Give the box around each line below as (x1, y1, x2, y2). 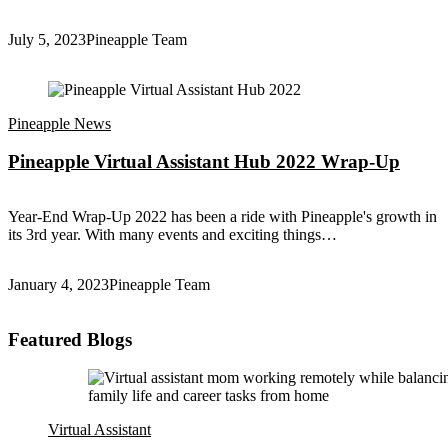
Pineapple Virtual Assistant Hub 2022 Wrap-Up (8, 151, 400, 173)
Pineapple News (8, 114, 111, 132)
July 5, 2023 (8, 30, 86, 48)
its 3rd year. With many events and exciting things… (8, 226, 337, 243)
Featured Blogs (8, 328, 132, 350)
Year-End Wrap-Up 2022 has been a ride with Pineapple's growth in (8, 208, 437, 225)
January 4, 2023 (8, 276, 109, 293)
